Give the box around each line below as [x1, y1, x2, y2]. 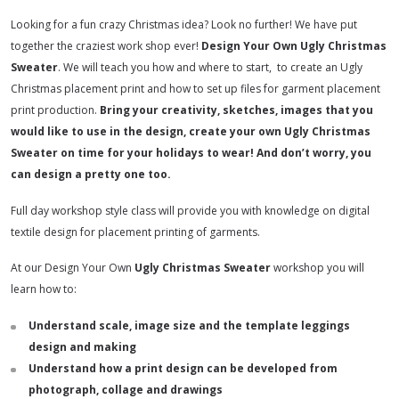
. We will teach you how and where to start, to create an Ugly [58, 59, 362, 75]
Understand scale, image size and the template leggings [28, 318, 350, 334]
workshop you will [271, 260, 364, 276]
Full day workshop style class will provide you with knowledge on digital [11, 202, 370, 218]
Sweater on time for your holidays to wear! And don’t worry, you [11, 144, 371, 160]
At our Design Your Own [11, 260, 134, 276]
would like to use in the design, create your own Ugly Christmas [11, 123, 370, 139]
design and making [28, 339, 136, 355]
